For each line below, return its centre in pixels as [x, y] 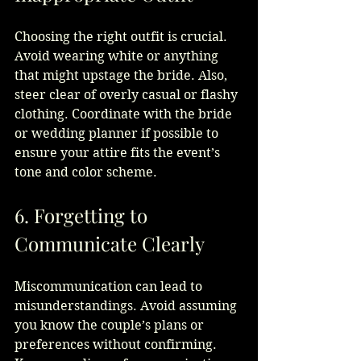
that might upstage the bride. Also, [122, 76]
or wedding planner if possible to [118, 134]
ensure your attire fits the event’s [119, 153]
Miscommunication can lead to [110, 287]
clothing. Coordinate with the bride [125, 114]
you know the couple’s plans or [111, 326]
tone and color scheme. [86, 172]
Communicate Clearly [110, 244]
